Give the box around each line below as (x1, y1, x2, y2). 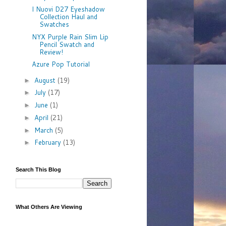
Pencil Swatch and (39, 39, 95, 49)
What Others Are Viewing (16, 204, 82, 210)
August (34, 75, 58, 85)
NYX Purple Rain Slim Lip (32, 32, 109, 41)
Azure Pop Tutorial (32, 60, 90, 69)
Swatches (39, 19, 70, 29)
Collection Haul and (39, 12, 98, 21)
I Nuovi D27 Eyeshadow (32, 4, 105, 14)
